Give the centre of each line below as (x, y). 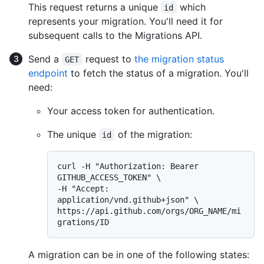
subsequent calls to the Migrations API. (115, 35)
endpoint (48, 73)
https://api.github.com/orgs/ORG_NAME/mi (149, 211)
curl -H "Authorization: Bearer (128, 166)
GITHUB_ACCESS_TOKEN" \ (109, 177)
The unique (73, 134)
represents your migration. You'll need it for (126, 21)
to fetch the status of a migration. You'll (158, 73)
